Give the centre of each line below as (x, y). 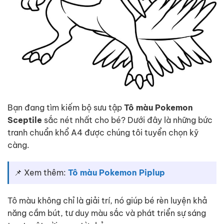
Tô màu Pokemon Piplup (116, 173)
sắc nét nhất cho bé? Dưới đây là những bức (127, 120)
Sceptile (25, 120)
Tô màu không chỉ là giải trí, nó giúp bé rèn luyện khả (107, 201)
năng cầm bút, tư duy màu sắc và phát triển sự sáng (107, 213)
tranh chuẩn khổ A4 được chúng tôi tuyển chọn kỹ (103, 132)
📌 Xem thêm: (41, 173)
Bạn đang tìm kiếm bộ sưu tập (66, 107)
